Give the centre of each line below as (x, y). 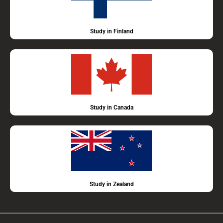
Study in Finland (111, 31)
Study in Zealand (111, 184)
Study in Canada (111, 108)
